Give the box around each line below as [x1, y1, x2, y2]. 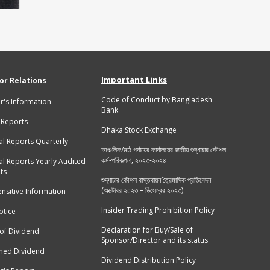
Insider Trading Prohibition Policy [101, 205, 215, 216]
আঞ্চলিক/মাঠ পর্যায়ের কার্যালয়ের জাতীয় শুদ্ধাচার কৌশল [101, 145, 226, 155]
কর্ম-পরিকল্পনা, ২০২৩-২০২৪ [101, 155, 166, 166]
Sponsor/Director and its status [101, 235, 208, 246]
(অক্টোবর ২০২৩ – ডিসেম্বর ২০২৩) [101, 185, 183, 196]
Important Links [101, 74, 167, 86]
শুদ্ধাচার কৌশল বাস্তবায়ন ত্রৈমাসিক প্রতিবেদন [101, 175, 211, 186]
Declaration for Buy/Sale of [101, 225, 193, 236]
